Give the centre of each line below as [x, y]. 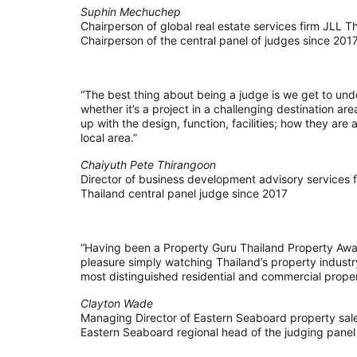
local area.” [108, 138]
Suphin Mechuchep [130, 12]
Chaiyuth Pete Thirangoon [148, 165]
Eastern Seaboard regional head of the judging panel [218, 332]
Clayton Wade [116, 304]
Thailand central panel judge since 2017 [184, 194]
